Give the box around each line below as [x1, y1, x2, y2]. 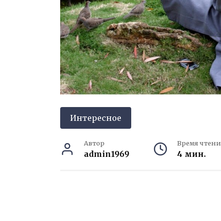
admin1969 [84, 149, 129, 159]
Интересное [70, 113, 121, 123]
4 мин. [177, 149, 206, 159]
